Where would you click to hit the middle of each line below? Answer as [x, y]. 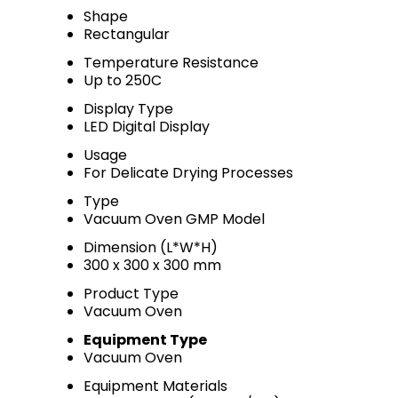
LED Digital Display [147, 127]
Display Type [128, 109]
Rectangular [127, 34]
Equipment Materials [155, 386]
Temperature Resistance [171, 63]
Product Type [131, 294]
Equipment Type [145, 340]
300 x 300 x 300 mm [152, 265]
